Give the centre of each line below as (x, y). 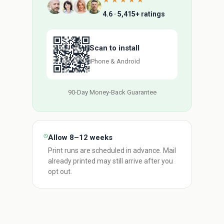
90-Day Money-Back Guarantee (112, 92)
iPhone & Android (115, 61)
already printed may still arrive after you (110, 161)
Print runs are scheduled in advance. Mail (112, 150)
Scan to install (114, 48)
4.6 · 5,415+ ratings (134, 14)
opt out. (60, 171)
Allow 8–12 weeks (80, 137)
